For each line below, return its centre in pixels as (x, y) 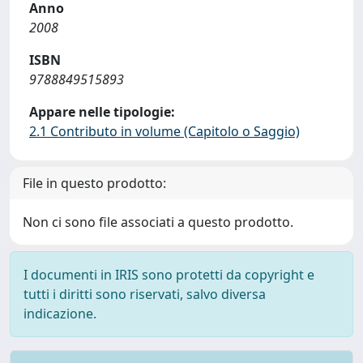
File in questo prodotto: (94, 183)
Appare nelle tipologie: (102, 112)
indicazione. (60, 314)
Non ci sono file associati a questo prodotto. (158, 222)
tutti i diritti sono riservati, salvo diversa (145, 294)
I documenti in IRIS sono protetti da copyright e (169, 275)
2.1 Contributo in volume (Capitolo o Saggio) (164, 131)
